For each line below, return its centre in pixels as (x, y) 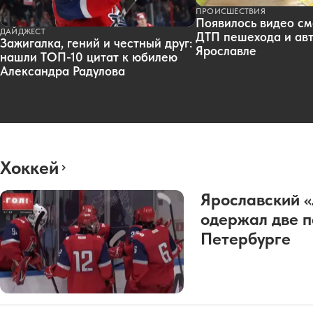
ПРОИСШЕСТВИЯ (231, 12)
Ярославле (226, 51)
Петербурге (245, 238)
